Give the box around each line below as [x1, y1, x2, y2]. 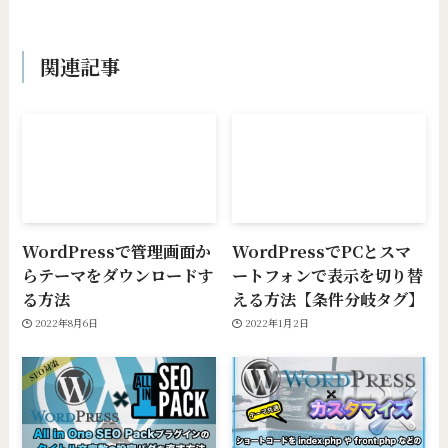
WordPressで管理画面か [22, 238, 212, 263]
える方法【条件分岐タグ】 [232, 286, 425, 311]
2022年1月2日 [244, 315, 309, 331]
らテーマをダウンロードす [22, 262, 215, 287]
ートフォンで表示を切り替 [232, 262, 424, 287]
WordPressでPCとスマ [232, 238, 412, 263]
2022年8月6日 [34, 315, 98, 331]
